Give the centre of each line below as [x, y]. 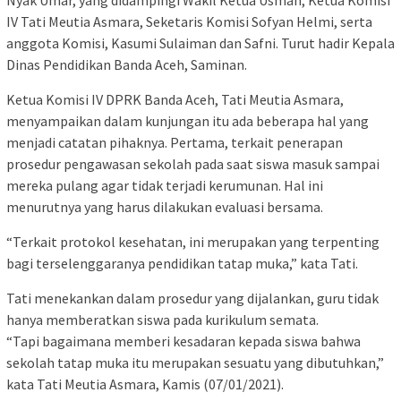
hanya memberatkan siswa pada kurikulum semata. [162, 320]
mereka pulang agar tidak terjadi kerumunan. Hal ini [165, 185]
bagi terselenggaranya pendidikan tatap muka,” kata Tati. [182, 263]
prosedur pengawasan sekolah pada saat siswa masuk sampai [193, 164]
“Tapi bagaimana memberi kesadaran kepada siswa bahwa [183, 341]
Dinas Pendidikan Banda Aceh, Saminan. [127, 64]
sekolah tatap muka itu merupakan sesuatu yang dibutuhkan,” [195, 363]
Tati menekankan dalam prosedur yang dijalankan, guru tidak [192, 298]
